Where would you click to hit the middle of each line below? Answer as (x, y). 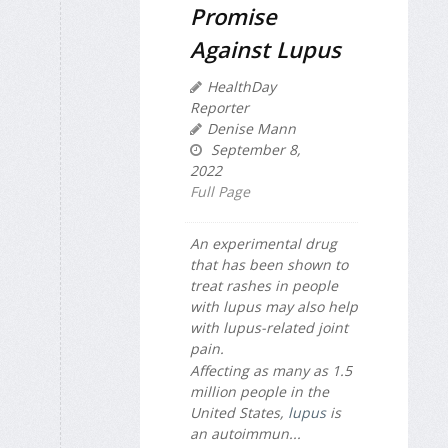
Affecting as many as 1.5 (271, 371)
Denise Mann (251, 128)
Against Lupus (265, 48)
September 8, (254, 149)
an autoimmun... (245, 434)
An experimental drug (263, 243)
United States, (239, 413)
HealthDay (241, 86)
